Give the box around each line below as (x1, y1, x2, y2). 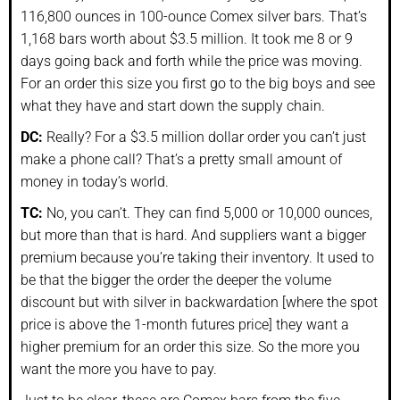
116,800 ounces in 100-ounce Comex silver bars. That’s (21, 7, 367, 25)
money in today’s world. (21, 172, 169, 190)
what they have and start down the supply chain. (21, 96, 325, 114)
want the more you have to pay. (21, 360, 217, 378)
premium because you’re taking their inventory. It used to (21, 248, 374, 266)
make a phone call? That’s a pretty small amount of (21, 150, 342, 168)
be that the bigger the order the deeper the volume (21, 271, 331, 288)
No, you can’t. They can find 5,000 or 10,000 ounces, (43, 204, 372, 221)
